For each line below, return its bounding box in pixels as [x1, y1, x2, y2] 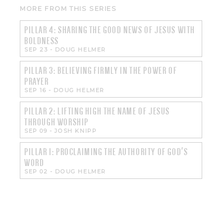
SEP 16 [24, 86, 47, 94]
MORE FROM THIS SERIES [20, 4, 117, 12]
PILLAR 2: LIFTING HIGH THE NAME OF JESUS [24, 106, 170, 116]
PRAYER [24, 76, 49, 87]
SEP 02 [24, 167, 48, 175]
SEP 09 [24, 127, 48, 134]
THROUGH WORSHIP [24, 116, 89, 127]
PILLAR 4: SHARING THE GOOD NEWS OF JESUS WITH [24, 24, 196, 35]
